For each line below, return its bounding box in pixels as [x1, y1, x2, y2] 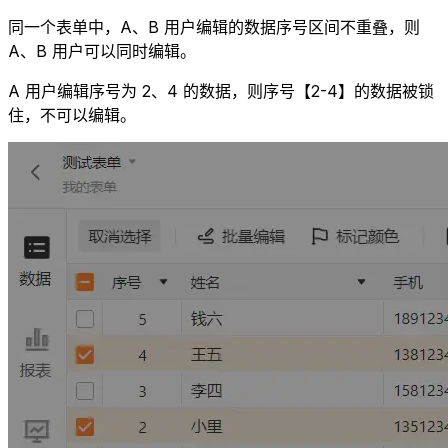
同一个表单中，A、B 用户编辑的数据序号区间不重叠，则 [8, 17, 420, 38]
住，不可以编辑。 [8, 105, 136, 126]
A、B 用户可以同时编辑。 [8, 41, 196, 62]
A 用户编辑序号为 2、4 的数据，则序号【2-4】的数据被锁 [8, 81, 434, 102]
